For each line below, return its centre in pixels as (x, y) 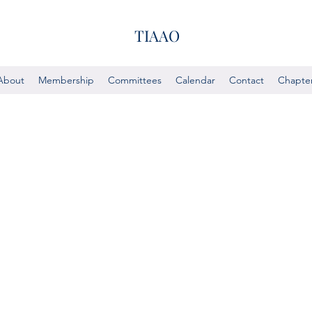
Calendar (195, 80)
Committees (135, 80)
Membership (66, 80)
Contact (247, 80)
